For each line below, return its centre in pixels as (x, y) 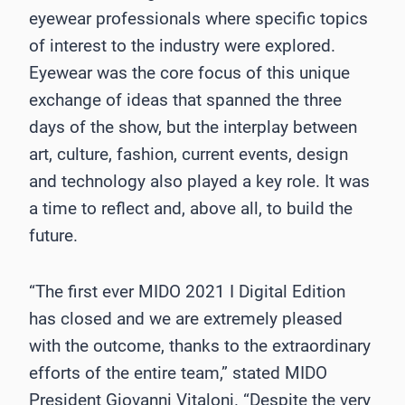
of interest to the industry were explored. (182, 45)
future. (53, 235)
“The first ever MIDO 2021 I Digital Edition (187, 291)
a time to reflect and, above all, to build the (191, 208)
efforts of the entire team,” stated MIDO (178, 372)
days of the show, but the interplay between (193, 127)
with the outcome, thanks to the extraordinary (200, 345)
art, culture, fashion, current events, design (188, 154)
